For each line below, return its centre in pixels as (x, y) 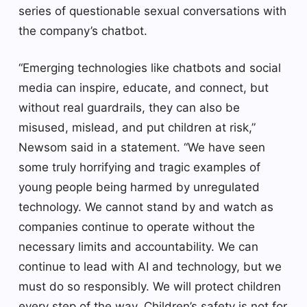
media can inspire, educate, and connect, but (144, 88)
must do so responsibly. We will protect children (150, 287)
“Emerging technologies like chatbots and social (150, 68)
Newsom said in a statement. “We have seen (142, 148)
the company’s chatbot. (83, 31)
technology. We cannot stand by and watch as (146, 207)
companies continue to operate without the (137, 227)
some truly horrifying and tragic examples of (139, 168)
